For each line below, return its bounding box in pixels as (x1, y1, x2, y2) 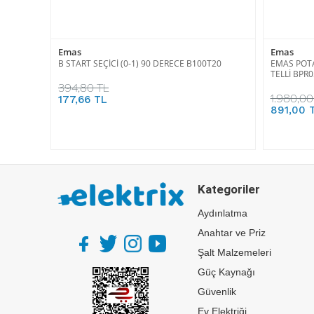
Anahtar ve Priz (198, 226, 266, 238)
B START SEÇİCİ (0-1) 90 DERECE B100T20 (58, 57, 221, 69)
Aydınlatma (198, 207, 247, 219)
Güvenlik (198, 285, 236, 297)
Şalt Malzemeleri (198, 246, 271, 258)
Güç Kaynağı (198, 266, 255, 278)
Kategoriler (198, 182, 260, 196)
